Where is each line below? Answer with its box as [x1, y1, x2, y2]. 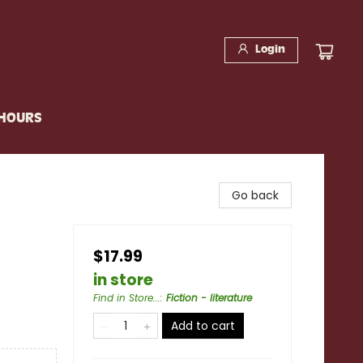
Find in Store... [93, 291, 160, 305]
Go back [232, 187, 279, 203]
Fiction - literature [166, 291, 252, 305]
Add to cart [171, 318, 235, 334]
